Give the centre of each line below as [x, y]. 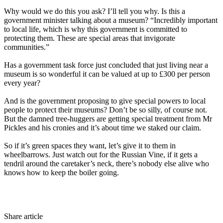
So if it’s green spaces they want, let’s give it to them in [90, 146]
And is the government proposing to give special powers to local [105, 101]
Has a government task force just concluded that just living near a [106, 65]
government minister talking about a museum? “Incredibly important [111, 20]
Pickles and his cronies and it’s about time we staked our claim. [103, 128]
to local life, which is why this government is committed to [96, 29]
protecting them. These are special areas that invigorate [90, 38]
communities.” [27, 47]
